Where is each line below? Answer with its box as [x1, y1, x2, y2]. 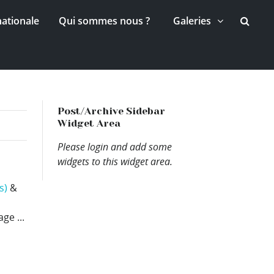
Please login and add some [57, 139, 172, 154]
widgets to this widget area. [57, 154, 173, 168]
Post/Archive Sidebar [57, 105, 166, 117]
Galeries [172, 13, 211, 28]
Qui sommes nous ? [59, 13, 150, 28]
